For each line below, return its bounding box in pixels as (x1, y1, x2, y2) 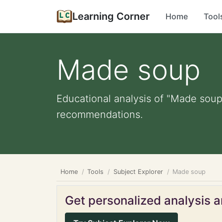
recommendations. (56, 109, 143, 120)
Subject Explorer (113, 168, 163, 175)
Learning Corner (72, 10, 150, 22)
